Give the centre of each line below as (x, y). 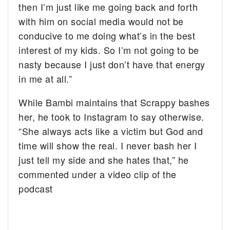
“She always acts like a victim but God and (111, 131)
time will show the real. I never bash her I (108, 146)
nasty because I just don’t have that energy (112, 64)
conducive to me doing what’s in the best (107, 36)
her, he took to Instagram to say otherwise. (111, 117)
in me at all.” (45, 79)
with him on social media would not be (101, 21)
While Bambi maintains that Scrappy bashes (114, 102)
